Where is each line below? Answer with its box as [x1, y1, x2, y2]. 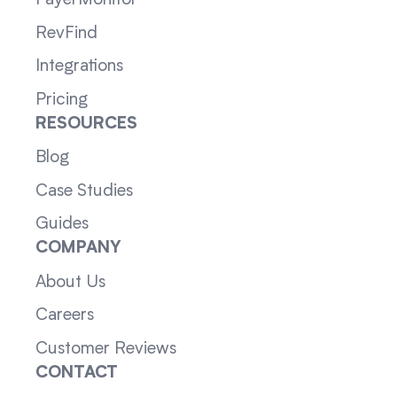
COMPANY [35, 240, 121, 258]
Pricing [35, 90, 88, 109]
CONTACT [35, 364, 118, 382]
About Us [35, 273, 105, 292]
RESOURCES [35, 115, 137, 133]
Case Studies [35, 182, 133, 200]
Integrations [35, 58, 123, 76]
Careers [35, 307, 94, 325]
